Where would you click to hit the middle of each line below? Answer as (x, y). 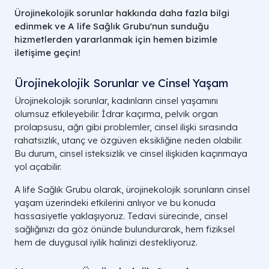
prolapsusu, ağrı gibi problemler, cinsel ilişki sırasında (126, 127)
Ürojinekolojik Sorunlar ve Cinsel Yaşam (121, 83)
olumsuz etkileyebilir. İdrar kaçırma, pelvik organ (116, 114)
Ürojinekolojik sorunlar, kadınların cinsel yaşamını (116, 101)
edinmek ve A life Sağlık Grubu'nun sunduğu (112, 26)
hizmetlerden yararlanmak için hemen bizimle (116, 39)
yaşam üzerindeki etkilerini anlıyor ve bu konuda (115, 203)
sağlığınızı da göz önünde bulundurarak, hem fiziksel (125, 229)
